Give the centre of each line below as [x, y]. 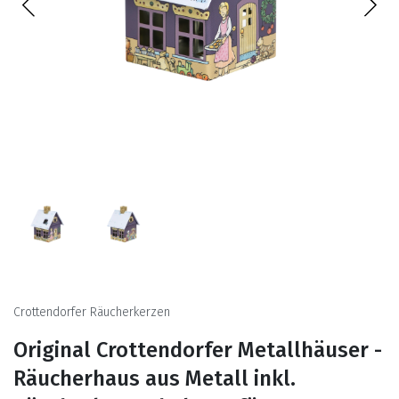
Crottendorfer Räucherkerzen [92, 312]
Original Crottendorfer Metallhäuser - [198, 350]
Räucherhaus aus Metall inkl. [155, 378]
